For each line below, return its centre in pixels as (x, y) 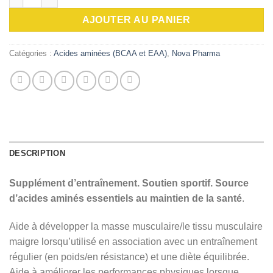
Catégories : (31, 54)
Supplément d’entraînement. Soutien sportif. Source (129, 183)
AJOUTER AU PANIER (136, 19)
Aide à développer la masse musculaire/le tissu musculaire (136, 227)
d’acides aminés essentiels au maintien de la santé (126, 199)
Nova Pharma (196, 54)
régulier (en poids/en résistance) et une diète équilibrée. (129, 257)
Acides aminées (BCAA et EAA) (110, 54)
